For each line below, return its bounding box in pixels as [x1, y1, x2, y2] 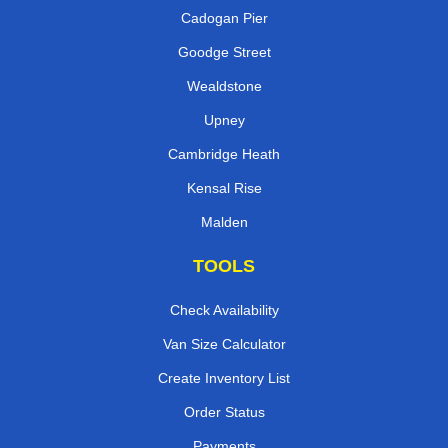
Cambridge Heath [168, 145, 280, 162]
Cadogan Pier [180, 9, 268, 26]
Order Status [183, 403, 265, 420]
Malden [200, 213, 248, 230]
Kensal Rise [186, 179, 262, 196]
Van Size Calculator [162, 335, 286, 352]
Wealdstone [186, 77, 262, 94]
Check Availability [169, 301, 279, 318]
